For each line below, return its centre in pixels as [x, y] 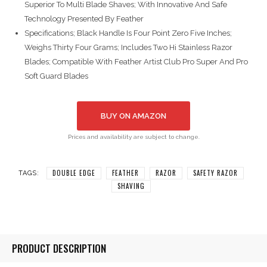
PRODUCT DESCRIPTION [59, 248]
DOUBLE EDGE [74, 173]
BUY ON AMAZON [133, 116]
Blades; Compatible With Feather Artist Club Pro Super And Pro [136, 62]
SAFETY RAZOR [215, 173]
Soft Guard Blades [56, 76]
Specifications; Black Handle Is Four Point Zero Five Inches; [128, 33]
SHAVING [131, 186]
